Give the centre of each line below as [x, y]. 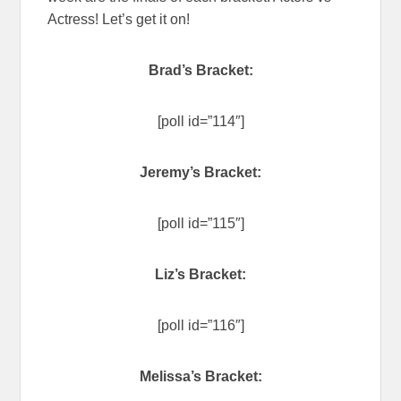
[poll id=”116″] [200, 325]
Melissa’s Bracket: [200, 376]
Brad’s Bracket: [200, 70]
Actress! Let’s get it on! [119, 19]
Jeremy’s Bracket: [200, 172]
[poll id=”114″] [200, 121]
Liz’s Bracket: [200, 274]
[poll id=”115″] [200, 223]
